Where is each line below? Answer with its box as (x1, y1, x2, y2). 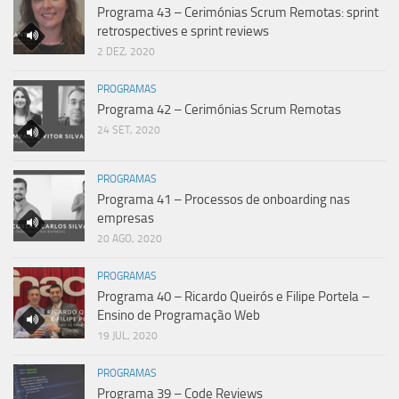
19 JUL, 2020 (97, 329, 158, 342)
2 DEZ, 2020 (97, 45, 155, 58)
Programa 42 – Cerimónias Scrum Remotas (97, 101, 341, 118)
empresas (97, 209, 154, 226)
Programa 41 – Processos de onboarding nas (97, 191, 350, 208)
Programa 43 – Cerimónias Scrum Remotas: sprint (97, 4, 379, 20)
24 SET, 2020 (97, 123, 160, 136)
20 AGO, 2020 (97, 232, 162, 245)
